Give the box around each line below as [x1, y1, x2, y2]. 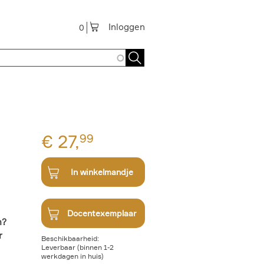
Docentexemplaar [67, 208, 137, 218]
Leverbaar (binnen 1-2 [41, 243, 114, 252]
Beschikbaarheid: [41, 234, 99, 243]
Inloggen [108, 21, 145, 32]
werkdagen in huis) [41, 252, 104, 260]
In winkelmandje [71, 167, 133, 177]
